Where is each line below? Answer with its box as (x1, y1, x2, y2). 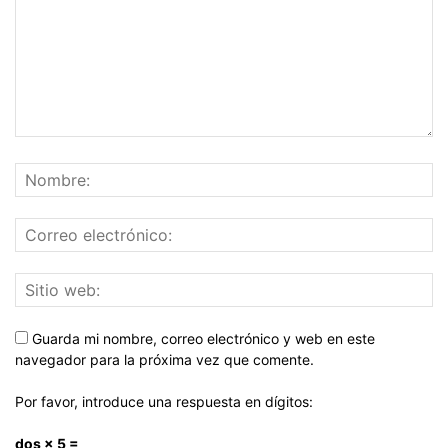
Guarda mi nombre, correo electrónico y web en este (32, 329, 375, 347)
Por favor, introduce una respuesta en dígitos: (15, 392, 313, 410)
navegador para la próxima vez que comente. (15, 350, 314, 368)
